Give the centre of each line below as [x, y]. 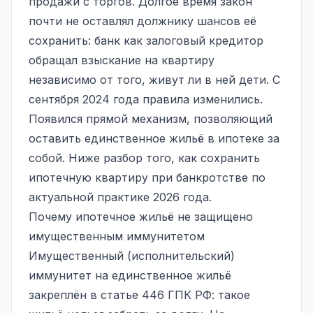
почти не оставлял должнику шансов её [143, 21]
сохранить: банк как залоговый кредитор [146, 40]
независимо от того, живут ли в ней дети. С [154, 79]
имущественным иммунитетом [117, 236]
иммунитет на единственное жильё [130, 275]
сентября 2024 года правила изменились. [146, 99]
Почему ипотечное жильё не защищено [141, 216]
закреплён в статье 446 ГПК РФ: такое [139, 294]
